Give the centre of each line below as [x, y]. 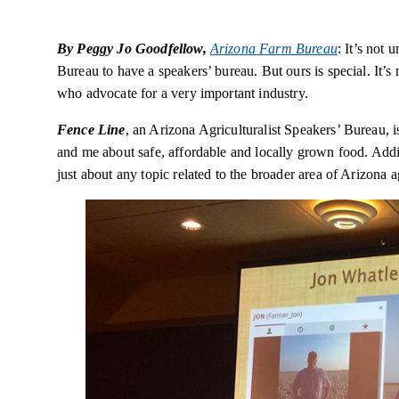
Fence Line [91, 130]
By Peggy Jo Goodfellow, [134, 49]
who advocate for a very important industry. [183, 93]
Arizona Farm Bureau [273, 49]
